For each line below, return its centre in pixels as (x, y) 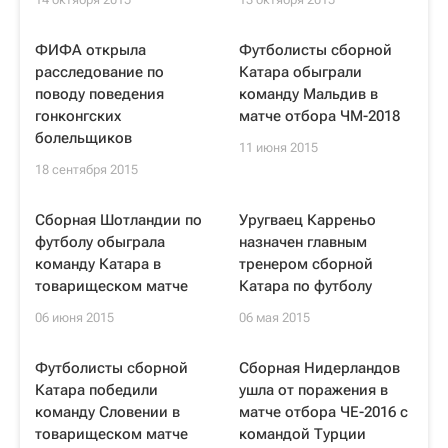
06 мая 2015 (274, 317)
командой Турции (302, 434)
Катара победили (96, 390)
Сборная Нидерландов (319, 368)
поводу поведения (99, 94)
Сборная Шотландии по (118, 220)
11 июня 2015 (278, 147)
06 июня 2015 (74, 317)
